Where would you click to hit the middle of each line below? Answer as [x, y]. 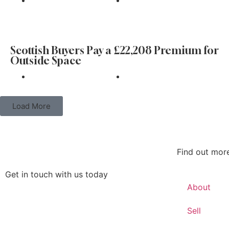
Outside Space [46, 61]
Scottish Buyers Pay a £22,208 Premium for [114, 50]
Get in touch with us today [56, 174]
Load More [31, 106]
